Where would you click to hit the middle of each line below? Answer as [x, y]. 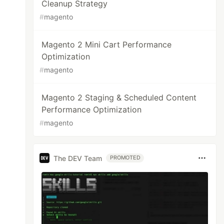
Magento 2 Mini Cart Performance [107, 44]
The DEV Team [78, 158]
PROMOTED [125, 158]
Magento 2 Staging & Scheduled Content [119, 97]
